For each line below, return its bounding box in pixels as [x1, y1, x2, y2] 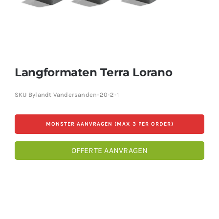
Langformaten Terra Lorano [14, 65, 173, 80]
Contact [10, 18, 36, 27]
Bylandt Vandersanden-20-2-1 [28, 91, 119, 99]
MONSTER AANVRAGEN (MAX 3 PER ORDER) [45, 121, 174, 128]
